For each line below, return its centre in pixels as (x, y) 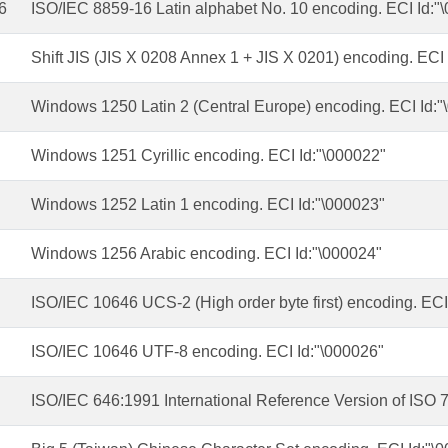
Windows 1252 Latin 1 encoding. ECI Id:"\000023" (207, 204)
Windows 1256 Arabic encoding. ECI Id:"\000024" (206, 253)
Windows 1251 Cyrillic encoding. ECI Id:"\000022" (208, 155)
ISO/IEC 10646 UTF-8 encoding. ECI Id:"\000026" (207, 351)
